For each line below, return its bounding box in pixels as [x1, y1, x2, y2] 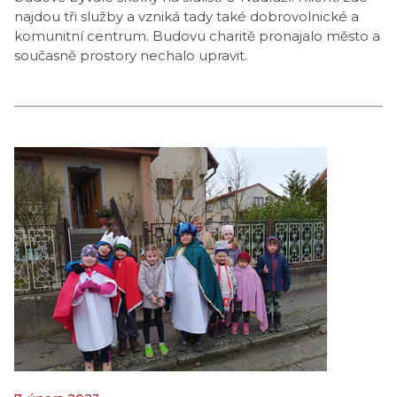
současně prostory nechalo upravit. [14, 47, 247, 64]
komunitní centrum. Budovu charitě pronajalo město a [14, 27, 380, 44]
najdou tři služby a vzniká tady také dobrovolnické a [14, 8, 359, 25]
